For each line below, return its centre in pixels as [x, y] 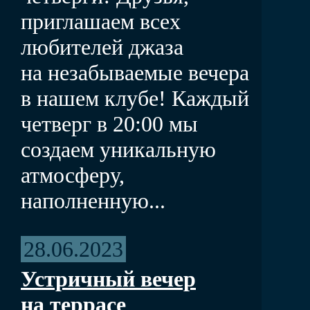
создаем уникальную [118, 149]
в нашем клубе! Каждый [135, 98]
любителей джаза [102, 47]
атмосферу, [73, 175]
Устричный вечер [108, 279]
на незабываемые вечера [135, 72]
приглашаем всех [101, 21]
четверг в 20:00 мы [109, 124]
